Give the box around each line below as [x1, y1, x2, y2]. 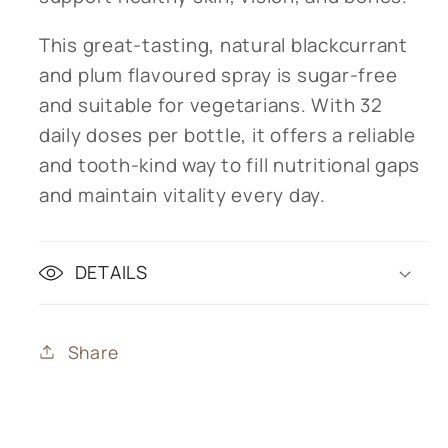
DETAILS [74, 260, 148, 285]
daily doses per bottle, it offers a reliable [38, 122, 416, 149]
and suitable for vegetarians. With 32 [38, 92, 383, 119]
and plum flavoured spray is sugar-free [38, 62, 398, 89]
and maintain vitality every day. [38, 182, 326, 209]
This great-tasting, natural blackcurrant [38, 32, 408, 59]
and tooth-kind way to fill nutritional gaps [38, 152, 420, 179]
